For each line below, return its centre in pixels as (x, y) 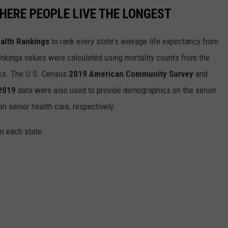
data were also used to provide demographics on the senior (116, 90)
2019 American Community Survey (131, 74)
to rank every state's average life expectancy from (134, 41)
